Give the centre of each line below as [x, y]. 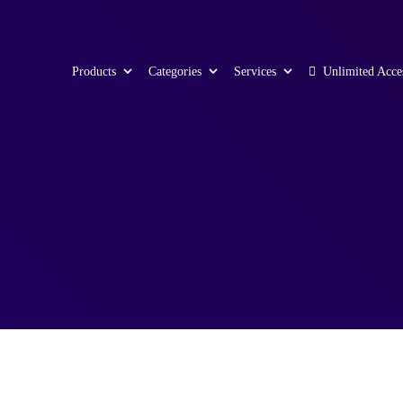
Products [94, 72]
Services [255, 72]
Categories [175, 72]
